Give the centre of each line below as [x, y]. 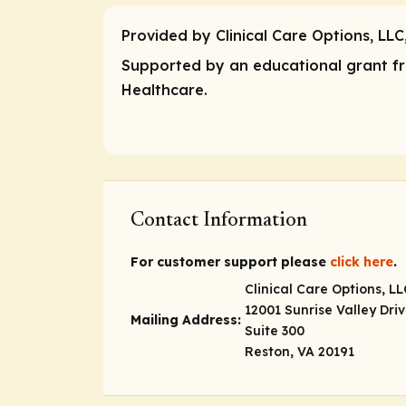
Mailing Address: [186, 319]
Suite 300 [275, 330]
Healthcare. [164, 89]
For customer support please [230, 262]
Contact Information [219, 222]
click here [362, 262]
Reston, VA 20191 [300, 351]
